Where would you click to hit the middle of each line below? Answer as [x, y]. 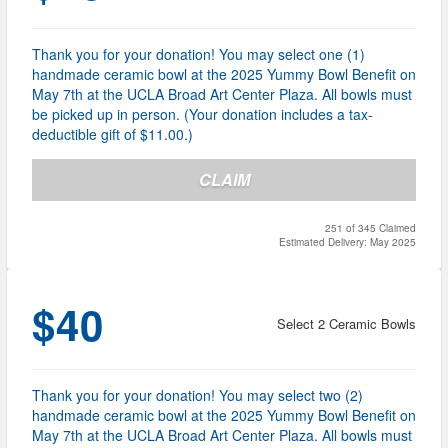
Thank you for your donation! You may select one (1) [198, 54]
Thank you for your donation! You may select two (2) [197, 395]
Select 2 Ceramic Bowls [346, 324]
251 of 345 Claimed [370, 228]
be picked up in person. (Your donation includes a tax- [202, 114]
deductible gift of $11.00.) [112, 134]
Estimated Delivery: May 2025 [347, 242]
